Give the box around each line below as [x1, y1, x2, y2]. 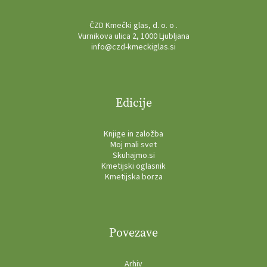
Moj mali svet [110, 138, 157, 151]
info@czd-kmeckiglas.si [91, 41, 176, 53]
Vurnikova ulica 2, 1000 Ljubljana [77, 30, 190, 42]
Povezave [109, 224, 158, 241]
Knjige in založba [104, 128, 163, 140]
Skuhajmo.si [112, 149, 155, 162]
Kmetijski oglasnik [101, 160, 166, 172]
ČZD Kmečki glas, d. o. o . [89, 19, 178, 32]
